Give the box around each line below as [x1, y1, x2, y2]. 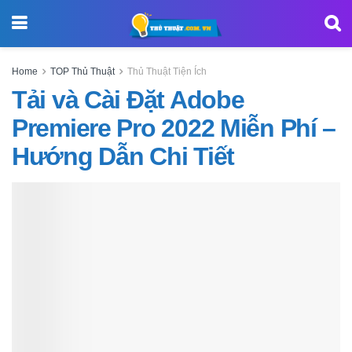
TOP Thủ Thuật [50, 66, 115, 77]
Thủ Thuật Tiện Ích [127, 66, 207, 77]
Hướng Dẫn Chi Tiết [12, 142, 234, 170]
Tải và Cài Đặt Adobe [12, 86, 244, 114]
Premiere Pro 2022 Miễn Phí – [12, 114, 336, 142]
